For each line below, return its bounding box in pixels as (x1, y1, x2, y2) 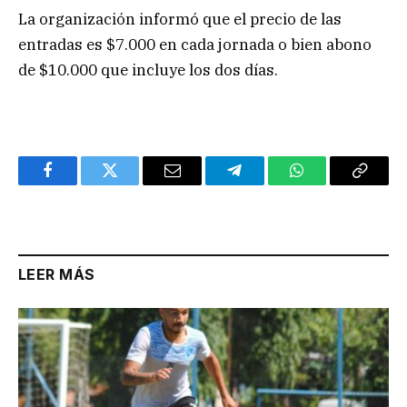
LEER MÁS (18, 264, 95, 283)
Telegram (233, 175, 295, 193)
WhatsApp (295, 175, 366, 193)
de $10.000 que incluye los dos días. (18, 59, 278, 80)
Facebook (45, 175, 110, 193)
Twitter (108, 175, 156, 193)
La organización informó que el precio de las (18, 8, 342, 29)
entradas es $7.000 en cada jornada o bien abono (18, 34, 372, 55)
